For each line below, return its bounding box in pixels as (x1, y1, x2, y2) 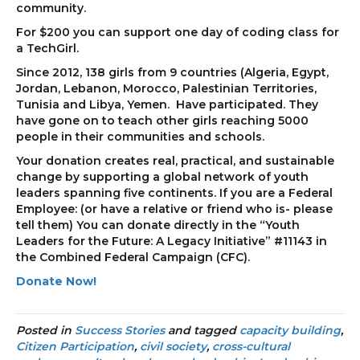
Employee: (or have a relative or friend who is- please (16, 202, 333, 217)
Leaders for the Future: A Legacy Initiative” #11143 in (16, 234, 327, 249)
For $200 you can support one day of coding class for (16, 25, 339, 40)
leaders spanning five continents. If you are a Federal (16, 186, 333, 201)
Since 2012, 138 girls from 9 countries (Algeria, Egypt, (16, 65, 329, 80)
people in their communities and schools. (16, 129, 264, 145)
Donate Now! (16, 274, 96, 289)
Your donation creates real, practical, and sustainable (16, 153, 334, 169)
